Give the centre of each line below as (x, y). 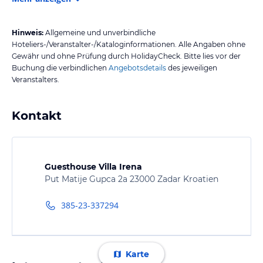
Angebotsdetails (137, 68)
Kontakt (37, 115)
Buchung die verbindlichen (59, 68)
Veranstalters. (36, 79)
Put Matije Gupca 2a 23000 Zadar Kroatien (131, 179)
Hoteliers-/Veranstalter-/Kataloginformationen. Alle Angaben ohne (129, 44)
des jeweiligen (192, 68)
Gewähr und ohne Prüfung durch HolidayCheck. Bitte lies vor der (126, 56)
